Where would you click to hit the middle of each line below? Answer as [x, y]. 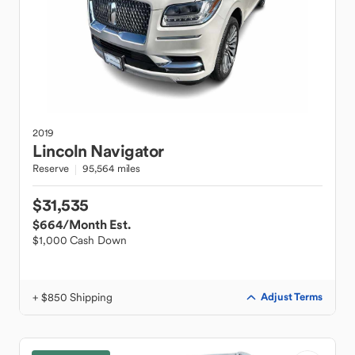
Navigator [127, 151]
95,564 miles [112, 168]
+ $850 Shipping [73, 297]
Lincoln [60, 151]
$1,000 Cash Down [80, 240]
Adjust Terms [292, 297]
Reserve [51, 168]
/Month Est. [97, 224]
